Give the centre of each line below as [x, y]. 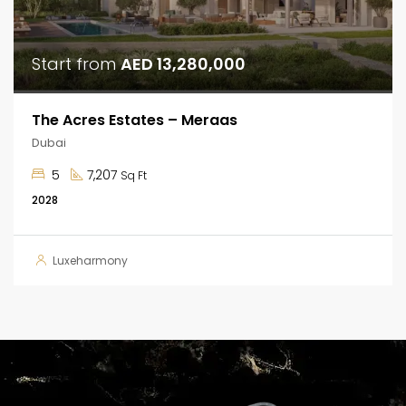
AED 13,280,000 [183, 63]
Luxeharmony [90, 260]
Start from [76, 63]
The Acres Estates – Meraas [135, 120]
